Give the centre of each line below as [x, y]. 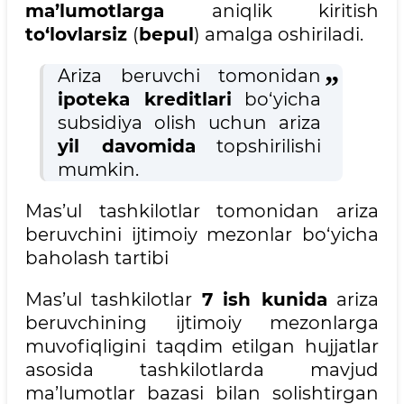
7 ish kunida [264, 300]
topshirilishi [258, 147]
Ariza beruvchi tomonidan [189, 76]
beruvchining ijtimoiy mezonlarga [202, 323]
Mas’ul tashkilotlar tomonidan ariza [202, 211]
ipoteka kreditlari [145, 100]
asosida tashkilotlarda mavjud [202, 370]
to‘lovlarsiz [79, 35]
